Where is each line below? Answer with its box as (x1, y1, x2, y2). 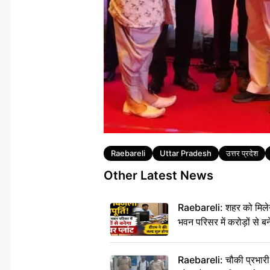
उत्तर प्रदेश (226, 148, 258, 159)
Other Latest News (104, 168, 213, 183)
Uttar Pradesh (160, 148, 212, 159)
